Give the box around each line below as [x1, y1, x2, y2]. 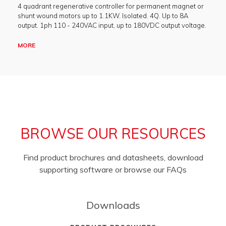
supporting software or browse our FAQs [39, 164, 187, 175]
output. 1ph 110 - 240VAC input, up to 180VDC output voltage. [18, 21, 206, 29]
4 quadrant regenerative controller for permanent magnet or [18, 2, 204, 10]
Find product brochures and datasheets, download [23, 152, 203, 162]
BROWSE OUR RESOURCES [20, 125, 206, 142]
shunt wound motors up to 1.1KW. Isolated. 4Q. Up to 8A [18, 12, 188, 20]
